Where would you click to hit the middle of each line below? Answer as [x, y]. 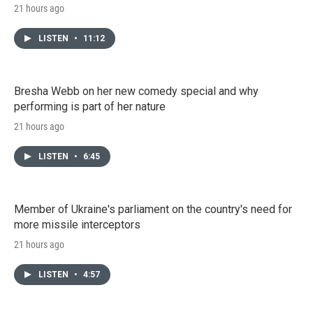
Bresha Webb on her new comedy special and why [136, 91]
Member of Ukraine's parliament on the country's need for [153, 209]
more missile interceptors [77, 224]
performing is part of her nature [90, 106]
